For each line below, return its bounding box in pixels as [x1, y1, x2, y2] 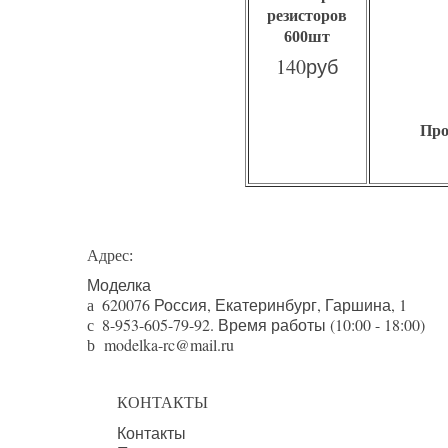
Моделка [87, 274, 151, 295]
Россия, [150, 294, 215, 315]
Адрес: [87, 247, 133, 264]
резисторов [267, 7, 347, 24]
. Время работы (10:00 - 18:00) [210, 314, 425, 335]
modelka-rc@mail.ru [104, 334, 234, 355]
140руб [276, 53, 338, 80]
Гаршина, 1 [325, 294, 407, 315]
